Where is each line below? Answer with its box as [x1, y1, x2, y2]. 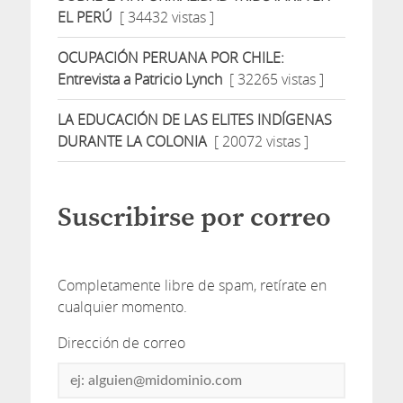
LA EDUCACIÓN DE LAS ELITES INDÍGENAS [57, 110, 332, 130]
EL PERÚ [57, 7, 112, 28]
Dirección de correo [57, 333, 185, 354]
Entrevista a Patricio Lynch [57, 69, 222, 90]
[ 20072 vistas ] [206, 131, 309, 152]
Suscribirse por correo [57, 201, 331, 236]
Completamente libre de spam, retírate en [57, 275, 327, 296]
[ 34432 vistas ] [112, 7, 214, 28]
